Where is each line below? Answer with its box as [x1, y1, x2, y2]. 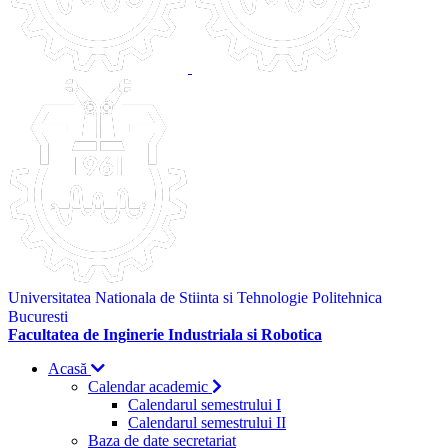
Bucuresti [8, 308, 68, 325]
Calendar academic [88, 378, 212, 395]
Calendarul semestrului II [128, 414, 286, 431]
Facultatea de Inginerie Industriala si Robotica [8, 326, 322, 343]
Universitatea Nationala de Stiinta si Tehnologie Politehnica [8, 289, 382, 306]
